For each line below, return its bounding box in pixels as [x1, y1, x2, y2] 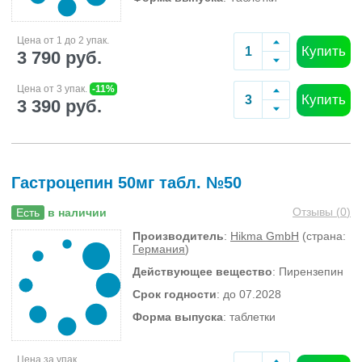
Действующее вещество [133, 265, 272, 278]
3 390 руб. [17, 95, 102, 116]
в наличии [48, 206, 107, 219]
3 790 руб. [17, 47, 102, 68]
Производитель [133, 229, 224, 242]
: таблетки [223, 310, 276, 323]
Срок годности [133, 288, 217, 301]
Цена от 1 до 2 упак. [17, 34, 109, 46]
